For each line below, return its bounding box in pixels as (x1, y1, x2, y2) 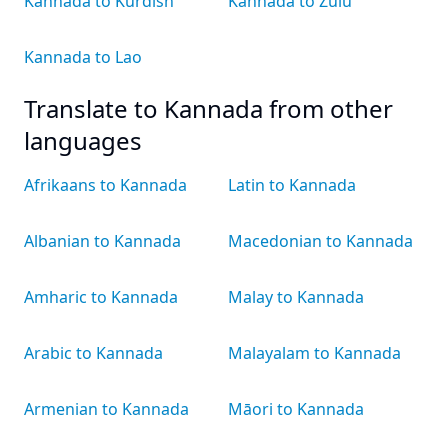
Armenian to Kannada (24, 398, 189, 420)
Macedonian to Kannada (228, 230, 413, 252)
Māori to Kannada (228, 398, 364, 420)
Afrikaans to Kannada (24, 174, 187, 196)
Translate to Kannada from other (24, 92, 393, 125)
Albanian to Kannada (24, 230, 181, 252)
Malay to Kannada (228, 286, 364, 308)
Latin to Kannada (228, 174, 356, 196)
